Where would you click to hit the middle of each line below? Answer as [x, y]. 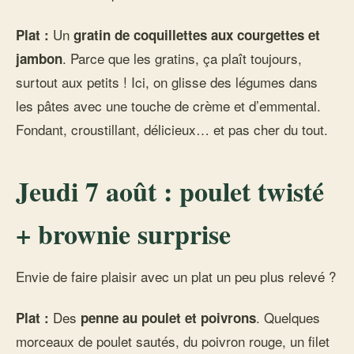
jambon [39, 58]
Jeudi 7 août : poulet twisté [170, 191]
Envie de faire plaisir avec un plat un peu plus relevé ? [176, 276]
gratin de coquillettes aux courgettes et [197, 35]
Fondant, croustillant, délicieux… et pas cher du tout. [172, 129]
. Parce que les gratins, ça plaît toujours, [182, 58]
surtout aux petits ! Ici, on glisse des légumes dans [167, 82]
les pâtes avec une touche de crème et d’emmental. [168, 105]
